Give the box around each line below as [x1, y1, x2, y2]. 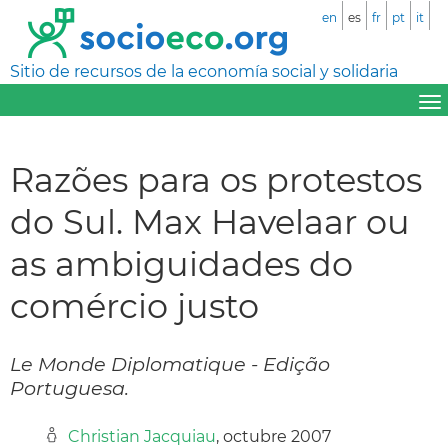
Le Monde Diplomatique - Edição [10, 351, 330, 376]
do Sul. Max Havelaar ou [10, 200, 410, 242]
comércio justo [10, 284, 259, 326]
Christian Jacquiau [68, 426, 216, 446]
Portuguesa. [10, 375, 129, 400]
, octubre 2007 [216, 426, 331, 446]
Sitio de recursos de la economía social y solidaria [10, 62, 398, 81]
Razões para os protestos [10, 158, 422, 200]
